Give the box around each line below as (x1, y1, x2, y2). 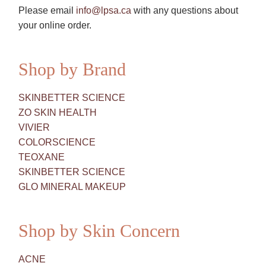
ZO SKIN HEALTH (18, 107, 97, 118)
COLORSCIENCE (18, 137, 96, 147)
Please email (18, 5, 77, 15)
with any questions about (131, 5, 239, 15)
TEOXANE (18, 151, 65, 162)
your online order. (18, 20, 92, 30)
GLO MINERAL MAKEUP (18, 181, 126, 192)
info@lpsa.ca (76, 5, 132, 15)
